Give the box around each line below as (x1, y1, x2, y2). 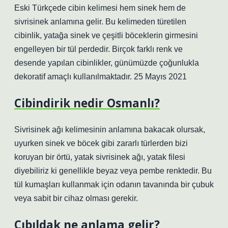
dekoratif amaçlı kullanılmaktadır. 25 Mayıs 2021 (14, 72, 187, 81)
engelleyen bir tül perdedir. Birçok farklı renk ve (14, 45, 183, 53)
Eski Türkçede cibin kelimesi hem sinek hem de (14, 4, 186, 12)
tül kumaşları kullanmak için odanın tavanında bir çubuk (14, 180, 214, 189)
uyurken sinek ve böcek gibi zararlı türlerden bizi (14, 139, 188, 148)
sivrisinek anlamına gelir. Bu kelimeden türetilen (14, 17, 186, 26)
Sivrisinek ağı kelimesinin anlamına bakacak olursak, (14, 125, 205, 134)
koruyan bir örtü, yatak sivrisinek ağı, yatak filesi (14, 153, 185, 161)
